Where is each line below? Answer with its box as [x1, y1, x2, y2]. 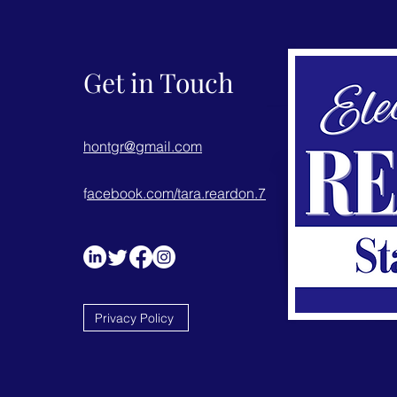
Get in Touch [83, 65, 235, 100]
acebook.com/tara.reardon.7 [87, 184, 267, 202]
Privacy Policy [95, 309, 175, 326]
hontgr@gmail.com [83, 137, 203, 155]
